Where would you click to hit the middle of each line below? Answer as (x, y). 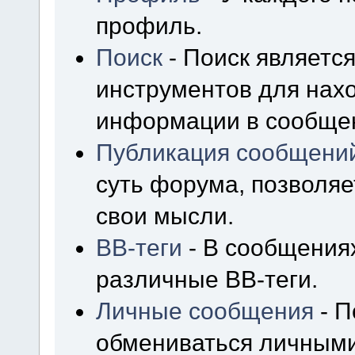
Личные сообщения (205, 311)
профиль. (149, 26)
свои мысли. (165, 216)
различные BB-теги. (207, 279)
